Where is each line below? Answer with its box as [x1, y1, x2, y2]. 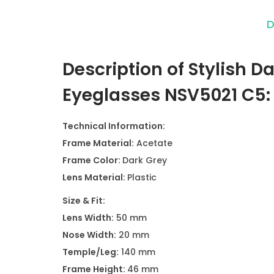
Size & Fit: [62, 194, 105, 207]
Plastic [127, 171, 157, 183]
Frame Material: [62, 137, 134, 149]
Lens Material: [62, 171, 127, 183]
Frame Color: [62, 154, 122, 166]
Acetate [134, 137, 172, 149]
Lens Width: [62, 212, 114, 224]
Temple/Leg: [62, 246, 119, 258]
